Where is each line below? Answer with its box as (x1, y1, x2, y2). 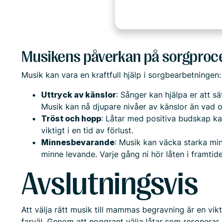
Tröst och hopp (41, 113, 102, 123)
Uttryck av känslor (41, 90, 116, 100)
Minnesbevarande (41, 137, 115, 147)
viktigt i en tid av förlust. (41, 125, 134, 135)
